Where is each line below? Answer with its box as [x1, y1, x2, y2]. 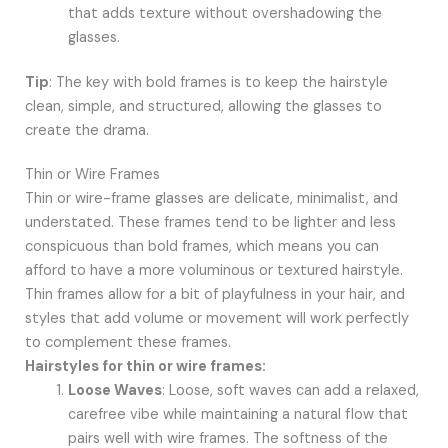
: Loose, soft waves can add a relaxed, [162, 381, 420, 401]
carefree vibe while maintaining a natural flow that [68, 405, 409, 425]
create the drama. [24, 121, 149, 141]
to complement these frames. [24, 333, 231, 353]
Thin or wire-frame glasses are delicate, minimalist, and [24, 189, 398, 209]
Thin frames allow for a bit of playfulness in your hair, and [24, 285, 405, 305]
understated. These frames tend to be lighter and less [24, 213, 396, 233]
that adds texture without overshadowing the [68, 3, 383, 23]
